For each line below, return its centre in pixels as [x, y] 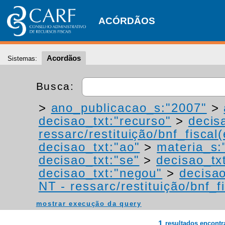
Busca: [57, 86]
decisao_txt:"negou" [100, 173]
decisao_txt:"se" [89, 160]
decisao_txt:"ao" [89, 147]
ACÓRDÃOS [127, 21]
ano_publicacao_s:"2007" [129, 108]
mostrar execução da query [89, 204]
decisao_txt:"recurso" [105, 121]
